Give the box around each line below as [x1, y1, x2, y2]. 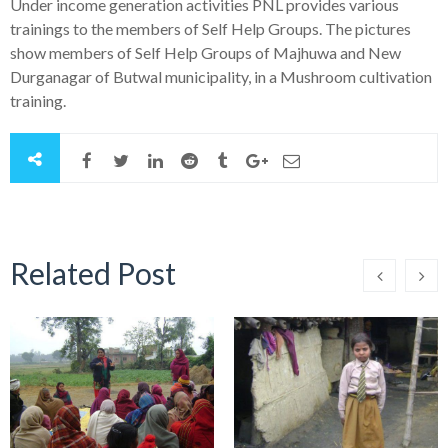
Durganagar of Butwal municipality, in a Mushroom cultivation [10, 66, 432, 86]
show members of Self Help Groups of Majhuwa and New [10, 42, 401, 62]
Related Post [10, 254, 176, 291]
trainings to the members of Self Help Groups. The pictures [10, 18, 411, 38]
